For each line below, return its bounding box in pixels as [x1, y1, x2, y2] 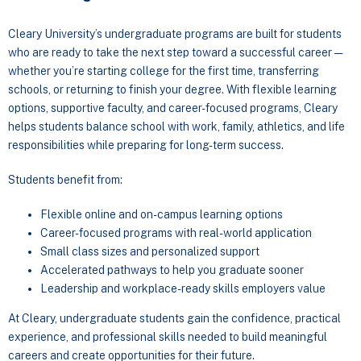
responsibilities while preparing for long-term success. [8, 139, 284, 152]
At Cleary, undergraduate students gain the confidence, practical [8, 312, 341, 326]
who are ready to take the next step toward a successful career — [8, 46, 342, 60]
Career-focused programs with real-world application [40, 226, 312, 240]
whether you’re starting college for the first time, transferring [8, 64, 319, 78]
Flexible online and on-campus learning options [40, 208, 283, 222]
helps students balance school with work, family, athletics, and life [8, 120, 345, 134]
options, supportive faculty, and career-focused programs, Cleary [8, 102, 338, 115]
